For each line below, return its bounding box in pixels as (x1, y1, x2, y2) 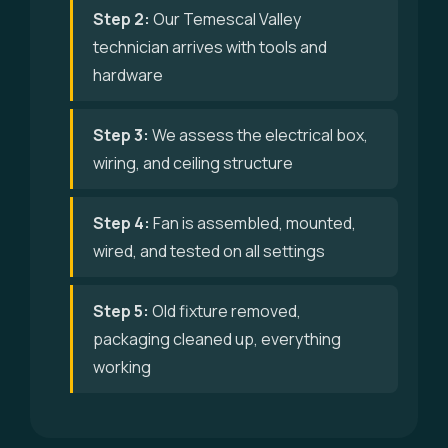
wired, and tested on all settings (93, 240, 325, 262)
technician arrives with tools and (93, 36, 327, 58)
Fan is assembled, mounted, (150, 212, 356, 234)
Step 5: (93, 300, 149, 322)
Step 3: (93, 124, 149, 146)
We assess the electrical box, (149, 124, 368, 146)
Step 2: (93, 8, 150, 30)
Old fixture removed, (149, 300, 301, 322)
